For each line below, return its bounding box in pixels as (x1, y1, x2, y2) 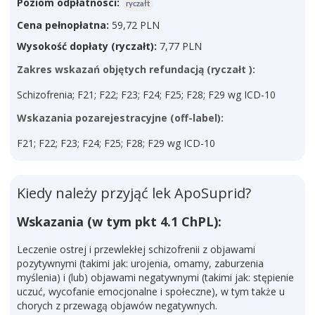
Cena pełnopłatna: (17, 18, 109, 32)
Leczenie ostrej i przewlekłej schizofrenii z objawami (17, 243, 255, 256)
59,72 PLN (109, 18, 160, 32)
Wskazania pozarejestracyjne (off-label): (17, 111, 224, 124)
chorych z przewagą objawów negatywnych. (17, 299, 217, 312)
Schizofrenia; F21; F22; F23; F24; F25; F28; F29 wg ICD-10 (17, 88, 276, 101)
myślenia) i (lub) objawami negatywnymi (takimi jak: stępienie (17, 271, 294, 284)
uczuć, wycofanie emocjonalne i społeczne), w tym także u (17, 285, 285, 298)
